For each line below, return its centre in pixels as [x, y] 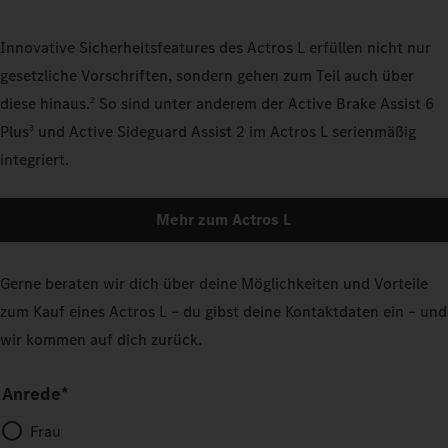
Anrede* [35, 393]
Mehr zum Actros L [224, 219]
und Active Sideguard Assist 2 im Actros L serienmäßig [225, 131]
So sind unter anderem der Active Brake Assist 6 [264, 103]
